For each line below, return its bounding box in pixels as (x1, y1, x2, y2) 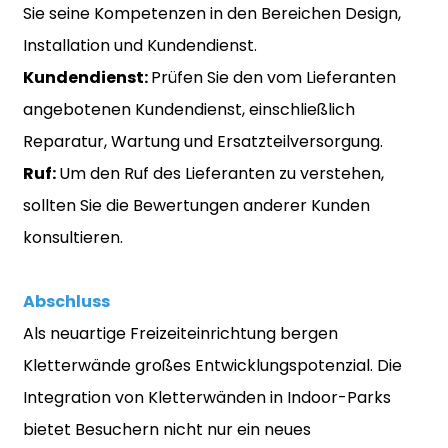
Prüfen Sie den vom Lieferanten (150, 65, 396, 89)
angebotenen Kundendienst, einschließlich (22, 97, 355, 121)
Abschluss (22, 289, 110, 313)
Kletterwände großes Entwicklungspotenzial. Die (22, 353, 402, 377)
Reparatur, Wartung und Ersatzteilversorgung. (22, 129, 383, 153)
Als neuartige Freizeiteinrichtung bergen (22, 321, 338, 345)
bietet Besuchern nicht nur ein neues (22, 417, 311, 441)
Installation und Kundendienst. (22, 33, 257, 57)
